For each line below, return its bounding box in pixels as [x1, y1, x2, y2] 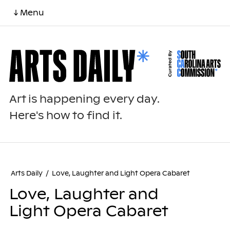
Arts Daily [10, 169, 43, 178]
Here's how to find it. [9, 109, 122, 123]
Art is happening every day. [9, 92, 160, 106]
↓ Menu [13, 8, 44, 17]
